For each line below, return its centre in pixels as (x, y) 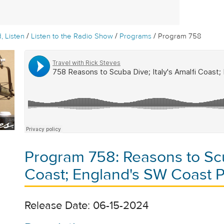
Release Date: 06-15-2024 (86, 205)
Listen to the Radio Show (72, 36)
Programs (136, 36)
